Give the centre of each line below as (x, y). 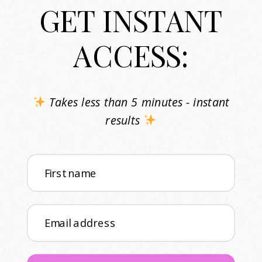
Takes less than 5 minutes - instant (137, 102)
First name (70, 173)
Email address (80, 223)
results (125, 120)
